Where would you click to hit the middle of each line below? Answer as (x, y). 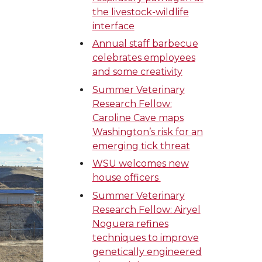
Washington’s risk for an (147, 132)
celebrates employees (144, 58)
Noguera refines (130, 223)
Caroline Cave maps (138, 118)
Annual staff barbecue (145, 44)
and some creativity (137, 72)
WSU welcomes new (140, 164)
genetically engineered (147, 251)
